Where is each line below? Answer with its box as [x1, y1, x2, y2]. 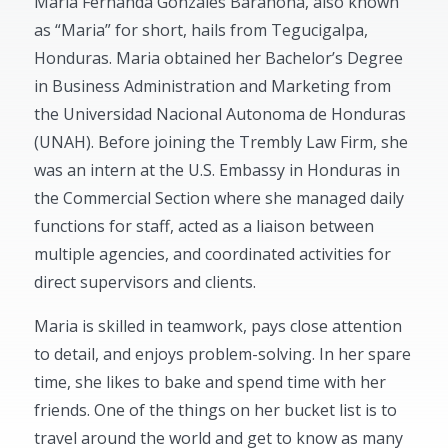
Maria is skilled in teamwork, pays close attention [34, 314, 403, 337]
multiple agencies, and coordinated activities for [34, 242, 392, 265]
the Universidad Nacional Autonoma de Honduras [34, 102, 407, 125]
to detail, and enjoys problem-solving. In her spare [34, 342, 412, 365]
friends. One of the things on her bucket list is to [34, 398, 398, 421]
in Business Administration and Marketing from [34, 74, 392, 97]
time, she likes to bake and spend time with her [34, 370, 387, 393]
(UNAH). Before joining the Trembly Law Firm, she [34, 130, 409, 153]
